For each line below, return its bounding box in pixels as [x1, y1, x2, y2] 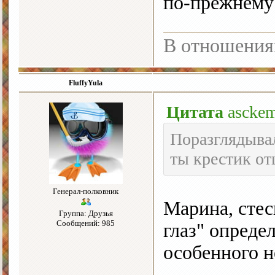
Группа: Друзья [58, 209, 113, 219]
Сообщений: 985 [56, 219, 115, 228]
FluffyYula [69, 79, 103, 88]
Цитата [166, 103, 223, 122]
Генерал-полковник [53, 187, 118, 196]
